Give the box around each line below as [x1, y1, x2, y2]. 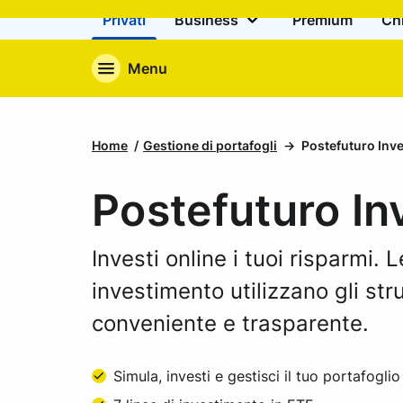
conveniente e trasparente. [92, 310, 369, 336]
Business [175, 11, 242, 29]
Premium [292, 11, 353, 29]
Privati [103, 11, 146, 29]
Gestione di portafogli [143, 138, 277, 153]
